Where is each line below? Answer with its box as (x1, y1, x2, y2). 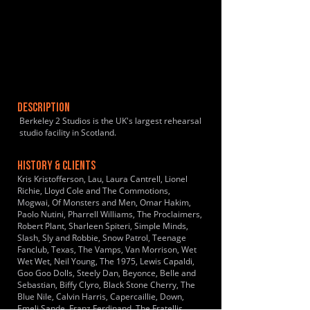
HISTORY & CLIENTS (17, 160, 95, 173)
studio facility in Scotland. (19, 127, 116, 138)
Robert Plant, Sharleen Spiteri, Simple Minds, (17, 220, 188, 232)
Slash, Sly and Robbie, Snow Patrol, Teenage (17, 232, 186, 244)
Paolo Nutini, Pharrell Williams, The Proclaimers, (17, 208, 202, 220)
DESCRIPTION (17, 102, 70, 115)
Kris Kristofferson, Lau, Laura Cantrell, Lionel (17, 173, 188, 185)
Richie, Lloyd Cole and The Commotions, (17, 185, 170, 197)
